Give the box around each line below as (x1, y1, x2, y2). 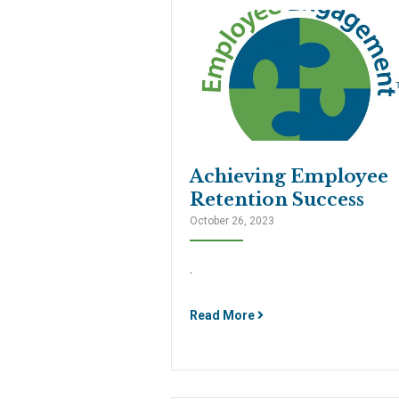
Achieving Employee (190, 166, 388, 188)
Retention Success (190, 189, 364, 211)
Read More (190, 308, 257, 323)
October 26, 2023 (190, 215, 274, 228)
